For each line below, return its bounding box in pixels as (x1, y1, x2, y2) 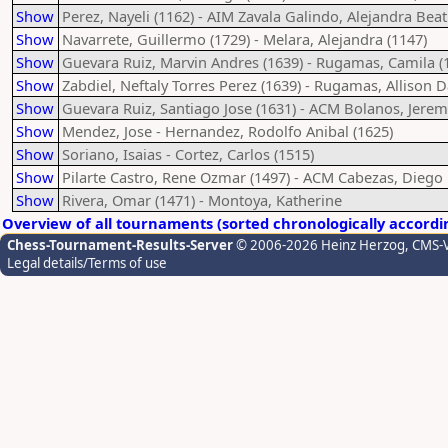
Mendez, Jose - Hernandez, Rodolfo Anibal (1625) (62, 121, 393, 141)
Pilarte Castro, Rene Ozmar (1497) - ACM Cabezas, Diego (62, 167, 443, 187)
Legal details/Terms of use (7, 254, 167, 272)
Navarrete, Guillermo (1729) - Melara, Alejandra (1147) (62, 29, 427, 49)
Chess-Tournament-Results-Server (7, 236, 233, 254)
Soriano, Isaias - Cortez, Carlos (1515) (62, 144, 314, 164)
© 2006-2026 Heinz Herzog (233, 236, 405, 254)
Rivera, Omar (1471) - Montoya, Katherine (62, 190, 342, 210)
